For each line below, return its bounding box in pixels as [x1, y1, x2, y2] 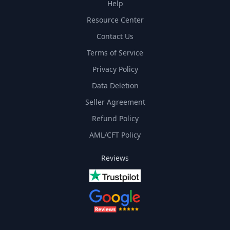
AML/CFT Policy [89, 130, 141, 140]
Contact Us [97, 31, 133, 42]
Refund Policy [91, 113, 139, 124]
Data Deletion [91, 81, 139, 91]
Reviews [101, 153, 129, 163]
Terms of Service [87, 48, 143, 58]
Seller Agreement [85, 97, 145, 107]
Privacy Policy [92, 64, 138, 74]
